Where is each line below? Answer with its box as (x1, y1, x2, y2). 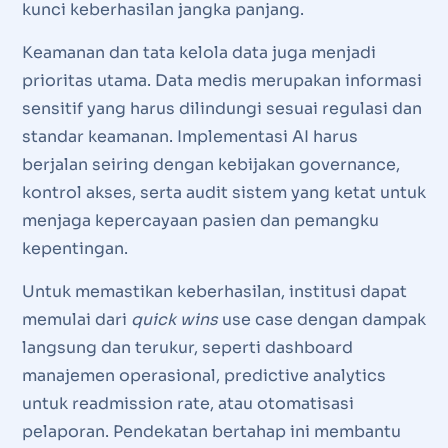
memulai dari (21, 309, 131, 331)
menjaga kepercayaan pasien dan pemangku (21, 210, 379, 232)
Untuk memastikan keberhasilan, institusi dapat (21, 281, 407, 303)
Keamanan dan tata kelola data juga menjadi (21, 42, 376, 64)
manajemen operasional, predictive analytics (21, 365, 386, 387)
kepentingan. (21, 238, 128, 260)
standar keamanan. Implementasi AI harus (21, 126, 358, 148)
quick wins (130, 309, 218, 331)
